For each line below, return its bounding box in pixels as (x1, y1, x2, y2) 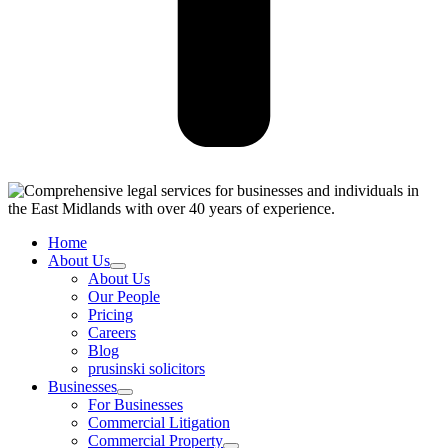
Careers (88, 324, 136, 342)
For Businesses (88, 396, 183, 414)
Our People (88, 288, 160, 306)
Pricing (88, 306, 133, 324)
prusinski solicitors (88, 360, 205, 378)
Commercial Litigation (88, 414, 230, 432)
